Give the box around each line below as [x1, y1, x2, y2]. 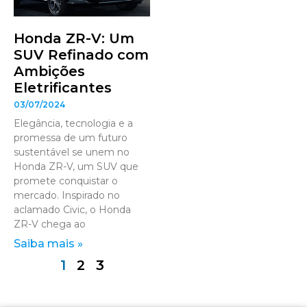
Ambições [14, 62, 85, 79]
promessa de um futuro [14, 131, 127, 144]
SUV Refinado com [14, 46, 149, 63]
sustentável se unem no [14, 145, 130, 158]
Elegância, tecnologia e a [14, 116, 133, 130]
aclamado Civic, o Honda [14, 203, 131, 216]
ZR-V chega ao [14, 217, 86, 230]
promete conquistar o [14, 174, 118, 187]
